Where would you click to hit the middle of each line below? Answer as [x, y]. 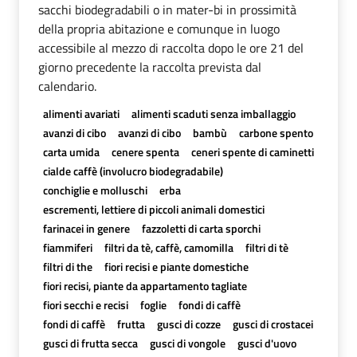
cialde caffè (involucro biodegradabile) [133, 171]
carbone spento [277, 132]
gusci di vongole [187, 343]
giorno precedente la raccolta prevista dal [150, 67]
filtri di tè [267, 247]
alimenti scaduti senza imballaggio [213, 113]
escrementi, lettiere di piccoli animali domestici [153, 209]
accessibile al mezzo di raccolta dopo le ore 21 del [171, 47]
